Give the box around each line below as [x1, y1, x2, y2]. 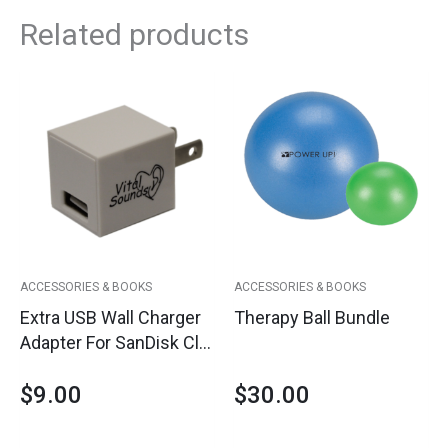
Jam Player [20, 356, 108, 378]
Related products [20, 16, 249, 52]
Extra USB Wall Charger [20, 306, 201, 328]
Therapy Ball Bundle [234, 306, 390, 328]
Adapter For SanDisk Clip [20, 331, 213, 353]
